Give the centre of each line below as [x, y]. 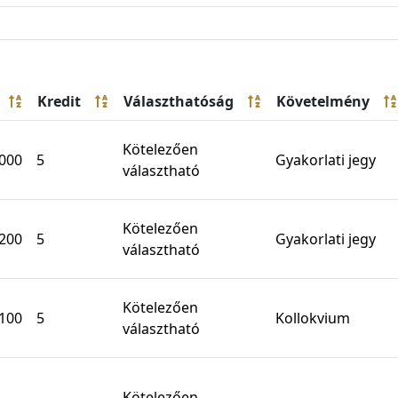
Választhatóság [179, 102]
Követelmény [323, 102]
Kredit [59, 102]
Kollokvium [313, 318]
